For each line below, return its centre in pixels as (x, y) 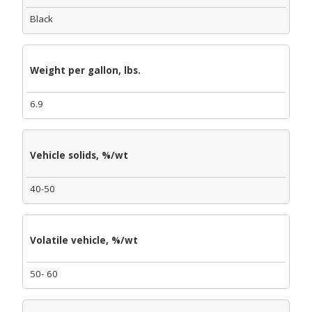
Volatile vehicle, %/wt (84, 240)
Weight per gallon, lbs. (85, 70)
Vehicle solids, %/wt (79, 155)
